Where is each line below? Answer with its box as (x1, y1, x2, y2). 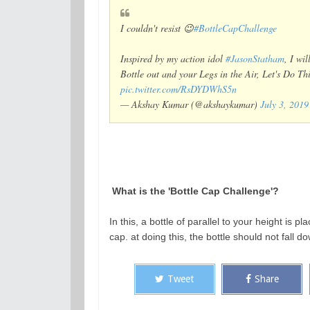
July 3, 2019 (260, 98, 309, 111)
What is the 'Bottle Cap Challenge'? (111, 185, 279, 197)
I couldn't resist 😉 (120, 21, 194, 35)
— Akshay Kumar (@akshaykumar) (120, 98, 260, 111)
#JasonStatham (226, 52, 284, 66)
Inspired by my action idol (120, 52, 226, 66)
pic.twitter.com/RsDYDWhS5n (120, 82, 237, 96)
